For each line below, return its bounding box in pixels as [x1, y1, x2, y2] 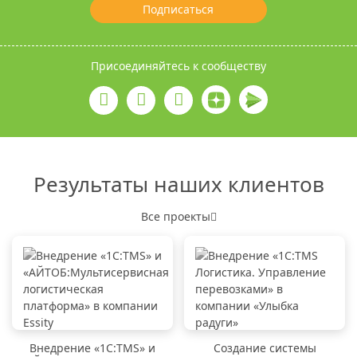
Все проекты [140, 208, 210, 224]
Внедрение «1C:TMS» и [29, 339, 155, 355]
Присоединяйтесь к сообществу [91, 58, 266, 74]
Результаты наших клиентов [33, 169, 324, 198]
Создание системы [213, 339, 316, 355]
